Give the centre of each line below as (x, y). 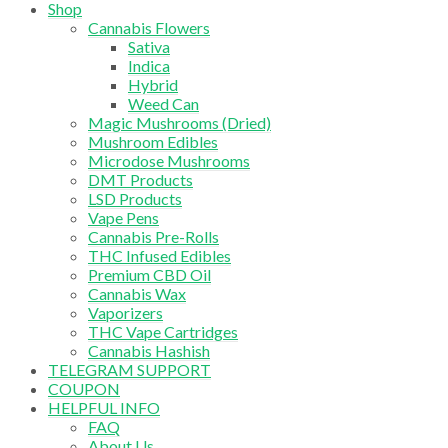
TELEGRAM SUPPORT (129, 370)
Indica (149, 66)
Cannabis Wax (137, 294)
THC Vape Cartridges (163, 332)
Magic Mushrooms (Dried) (179, 123)
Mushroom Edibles (153, 142)
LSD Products (135, 199)
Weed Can (163, 104)
